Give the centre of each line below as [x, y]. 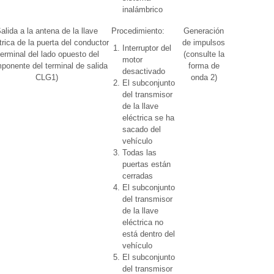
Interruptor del [147, 48]
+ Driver [251, 43]
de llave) [251, 89]
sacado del [142, 129]
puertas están [146, 164]
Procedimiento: [138, 31]
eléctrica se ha [148, 118]
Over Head [251, 31]
